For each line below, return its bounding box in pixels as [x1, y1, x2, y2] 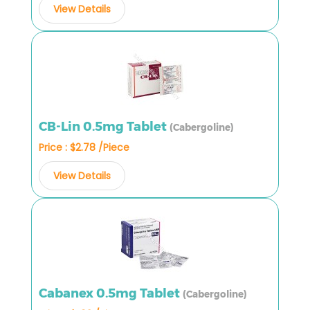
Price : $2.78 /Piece [39, 140, 129, 154]
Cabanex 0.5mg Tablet [39, 285, 183, 301]
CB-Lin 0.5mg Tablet [39, 118, 170, 134]
